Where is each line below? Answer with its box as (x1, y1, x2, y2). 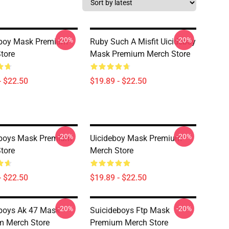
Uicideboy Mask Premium (90, 133, 182, 143)
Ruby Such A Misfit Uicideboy (90, 37, 196, 47)
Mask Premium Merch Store (90, 49, 190, 59)
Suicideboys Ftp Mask (90, 205, 170, 215)
